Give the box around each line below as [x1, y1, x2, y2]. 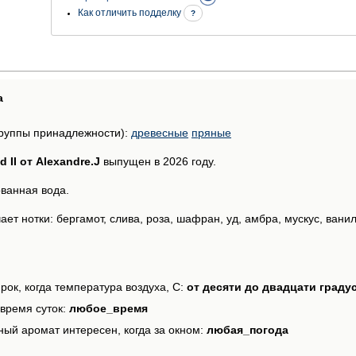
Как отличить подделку [78, 7, 184, 19]
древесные [131, 126, 188, 139]
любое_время [69, 301, 148, 315]
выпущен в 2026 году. [100, 154, 216, 168]
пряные [192, 126, 231, 139]
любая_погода [207, 323, 288, 336]
